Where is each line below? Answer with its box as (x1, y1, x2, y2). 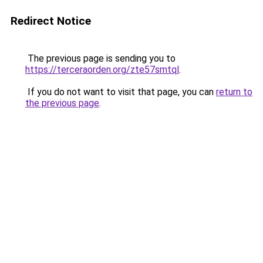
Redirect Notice (11, 14, 91, 28)
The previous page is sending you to (25, 53, 176, 64)
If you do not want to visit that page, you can (25, 86, 216, 97)
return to (216, 86, 252, 97)
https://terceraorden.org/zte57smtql (25, 64, 179, 75)
